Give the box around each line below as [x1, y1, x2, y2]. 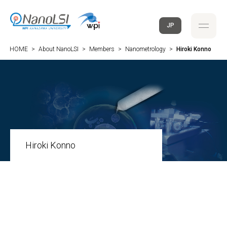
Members [89, 46, 115, 53]
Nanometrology [125, 46, 166, 53]
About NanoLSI [39, 46, 79, 53]
